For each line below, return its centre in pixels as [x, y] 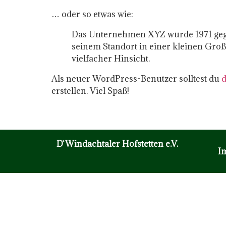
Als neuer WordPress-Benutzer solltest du [136, 79]
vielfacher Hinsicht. [111, 59]
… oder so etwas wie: [92, 14]
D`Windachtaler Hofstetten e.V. [117, 144]
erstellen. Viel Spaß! [90, 91]
